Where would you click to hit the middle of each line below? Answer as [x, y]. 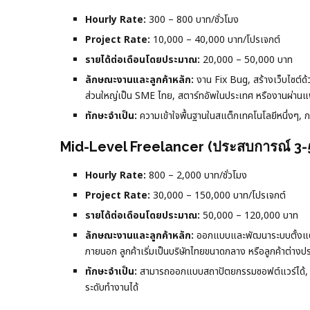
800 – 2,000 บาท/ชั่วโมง [197, 175]
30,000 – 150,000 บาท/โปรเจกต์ [218, 195]
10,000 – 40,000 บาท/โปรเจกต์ [215, 39]
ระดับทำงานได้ [112, 287]
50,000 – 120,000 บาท [249, 215]
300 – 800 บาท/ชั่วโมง [192, 19]
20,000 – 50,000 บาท [246, 60]
